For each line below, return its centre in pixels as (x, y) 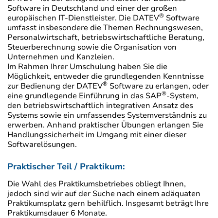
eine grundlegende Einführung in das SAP (84, 96)
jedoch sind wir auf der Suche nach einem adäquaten (104, 194)
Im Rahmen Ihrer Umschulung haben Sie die (87, 67)
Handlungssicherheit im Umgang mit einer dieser (97, 135)
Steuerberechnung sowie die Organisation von (92, 47)
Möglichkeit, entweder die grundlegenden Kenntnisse (106, 77)
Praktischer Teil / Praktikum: (67, 167)
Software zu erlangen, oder (158, 86)
